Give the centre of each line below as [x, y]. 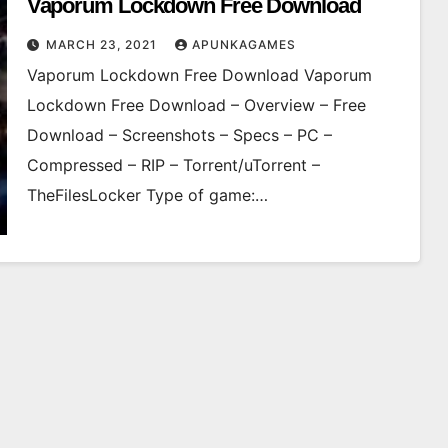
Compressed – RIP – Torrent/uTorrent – [173, 165]
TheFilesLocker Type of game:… [147, 195]
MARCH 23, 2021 [103, 45]
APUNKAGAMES [243, 45]
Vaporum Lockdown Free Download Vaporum [199, 75]
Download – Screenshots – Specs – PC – [179, 135]
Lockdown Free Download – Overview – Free [196, 105]
